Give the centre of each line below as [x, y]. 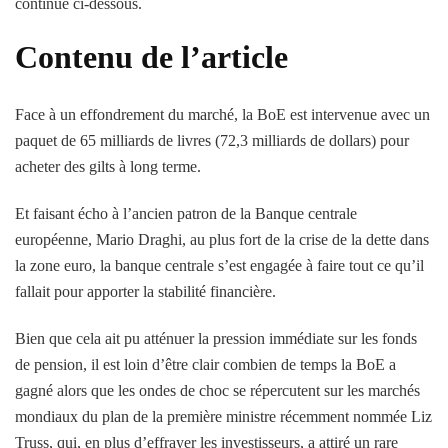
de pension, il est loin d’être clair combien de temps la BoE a [205, 365]
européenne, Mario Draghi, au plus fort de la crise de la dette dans [222, 240]
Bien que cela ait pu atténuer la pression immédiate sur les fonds [216, 339]
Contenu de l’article [151, 56]
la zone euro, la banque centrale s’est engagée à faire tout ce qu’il [219, 266]
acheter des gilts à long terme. [108, 167]
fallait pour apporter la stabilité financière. [145, 292]
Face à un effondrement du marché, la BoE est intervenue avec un [222, 115]
